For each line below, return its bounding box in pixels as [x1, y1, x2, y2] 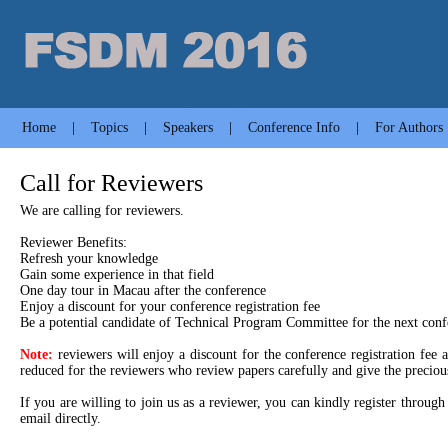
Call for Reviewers [20, 170, 203, 196]
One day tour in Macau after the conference [20, 283, 266, 298]
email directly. [20, 411, 101, 426]
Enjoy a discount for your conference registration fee [20, 299, 320, 314]
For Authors [375, 120, 443, 135]
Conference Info [248, 120, 340, 135]
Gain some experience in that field [20, 267, 214, 282]
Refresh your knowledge [20, 251, 158, 266]
